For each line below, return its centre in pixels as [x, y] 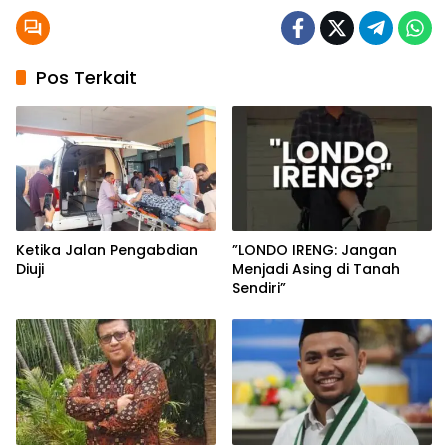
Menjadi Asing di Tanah [316, 269]
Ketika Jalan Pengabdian [107, 250]
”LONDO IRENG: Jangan [314, 250]
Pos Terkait [86, 77]
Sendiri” [259, 288]
